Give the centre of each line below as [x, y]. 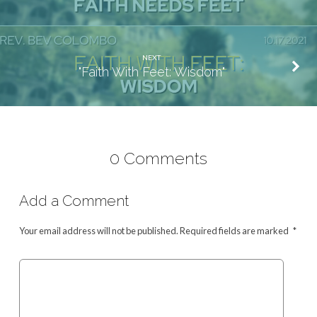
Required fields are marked [234, 231]
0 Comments [158, 158]
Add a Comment [74, 201]
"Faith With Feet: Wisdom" [151, 71]
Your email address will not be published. [98, 231]
